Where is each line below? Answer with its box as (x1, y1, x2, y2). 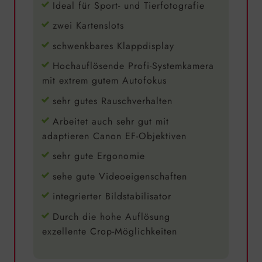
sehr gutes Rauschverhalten (52, 94, 173, 108)
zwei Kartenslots (52, 19, 124, 33)
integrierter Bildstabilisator (52, 189, 171, 204)
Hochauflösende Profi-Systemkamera (52, 59, 214, 73)
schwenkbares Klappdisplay (52, 39, 174, 53)
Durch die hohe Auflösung (52, 209, 170, 223)
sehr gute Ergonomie (52, 149, 145, 163)
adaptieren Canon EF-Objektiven (42, 129, 187, 143)
